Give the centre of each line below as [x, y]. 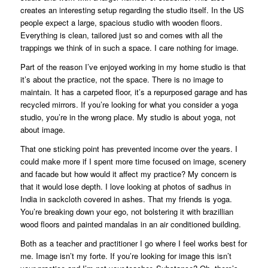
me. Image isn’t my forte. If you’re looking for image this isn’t [126, 255]
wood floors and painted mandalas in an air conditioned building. [130, 224]
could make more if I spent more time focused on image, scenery [133, 161]
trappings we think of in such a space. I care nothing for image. [129, 47]
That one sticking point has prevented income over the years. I [129, 148]
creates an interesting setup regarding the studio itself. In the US [132, 10]
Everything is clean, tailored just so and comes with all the [121, 35]
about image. [42, 129]
